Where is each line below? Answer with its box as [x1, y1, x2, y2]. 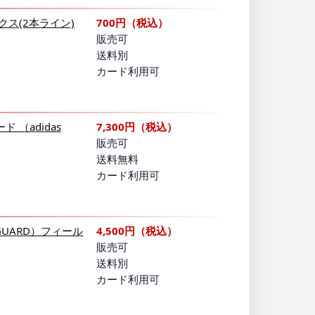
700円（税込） [96, 15, 168, 30]
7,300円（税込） [96, 120, 177, 134]
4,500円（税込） [96, 224, 177, 238]
